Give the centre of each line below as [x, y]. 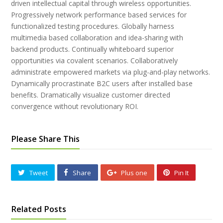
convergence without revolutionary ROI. [75, 106]
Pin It [182, 173]
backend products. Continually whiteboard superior [93, 49]
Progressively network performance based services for [99, 14]
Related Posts [39, 209]
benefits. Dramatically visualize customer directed [91, 95]
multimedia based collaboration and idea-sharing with [97, 37]
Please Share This [46, 139]
